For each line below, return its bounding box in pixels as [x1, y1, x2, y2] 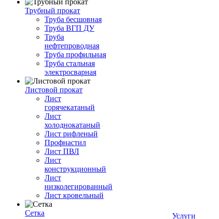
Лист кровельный [44, 191, 104, 199]
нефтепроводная [44, 42, 99, 50]
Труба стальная [44, 59, 95, 67]
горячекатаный [44, 103, 95, 111]
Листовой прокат [25, 86, 83, 94]
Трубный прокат [25, 6, 80, 15]
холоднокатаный [44, 121, 100, 129]
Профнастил [44, 138, 86, 147]
